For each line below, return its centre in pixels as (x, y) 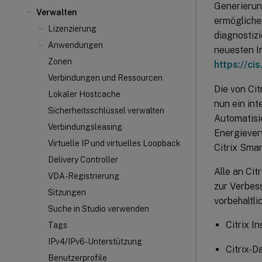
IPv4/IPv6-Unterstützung (95, 242)
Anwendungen (75, 45)
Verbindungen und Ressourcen (105, 78)
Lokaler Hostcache (84, 94)
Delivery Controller (83, 160)
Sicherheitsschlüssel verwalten (106, 111)
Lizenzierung (72, 29)
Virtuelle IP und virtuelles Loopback (114, 143)
